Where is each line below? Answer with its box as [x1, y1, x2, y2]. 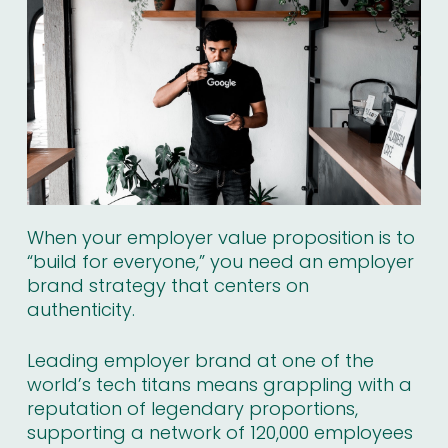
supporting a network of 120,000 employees [26, 420, 413, 446]
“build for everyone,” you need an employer [26, 249, 414, 275]
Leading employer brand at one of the [26, 348, 374, 374]
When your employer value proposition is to [26, 225, 415, 251]
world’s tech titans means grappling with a [26, 372, 412, 398]
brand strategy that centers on [26, 273, 309, 299]
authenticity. [26, 297, 135, 323]
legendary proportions [150, 396, 355, 422]
